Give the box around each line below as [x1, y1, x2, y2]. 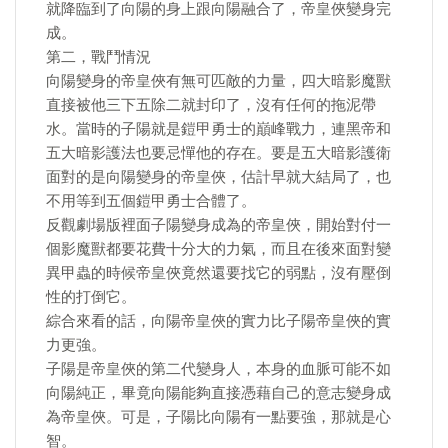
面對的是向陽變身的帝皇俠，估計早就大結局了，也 [46, 168, 391, 186]
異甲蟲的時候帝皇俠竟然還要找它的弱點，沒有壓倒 [46, 264, 391, 282]
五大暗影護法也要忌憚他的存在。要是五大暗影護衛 [46, 144, 391, 162]
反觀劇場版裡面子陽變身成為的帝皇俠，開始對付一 [46, 216, 391, 234]
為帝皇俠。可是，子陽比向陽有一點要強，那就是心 [46, 408, 391, 426]
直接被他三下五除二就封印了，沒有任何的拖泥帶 [46, 96, 376, 114]
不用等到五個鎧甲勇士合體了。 [46, 192, 256, 210]
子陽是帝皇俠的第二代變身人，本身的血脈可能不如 [46, 360, 391, 378]
